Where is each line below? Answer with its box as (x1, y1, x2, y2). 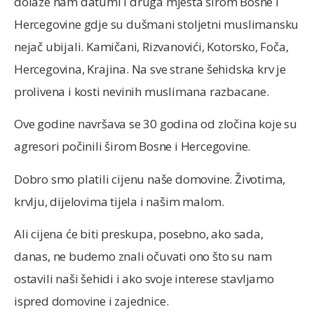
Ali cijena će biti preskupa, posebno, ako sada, (14, 226, 264, 243)
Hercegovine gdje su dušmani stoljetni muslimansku (14, 15, 299, 32)
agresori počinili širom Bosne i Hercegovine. (14, 138, 251, 155)
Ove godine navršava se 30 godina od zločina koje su (14, 116, 297, 132)
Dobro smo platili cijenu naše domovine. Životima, (14, 170, 286, 187)
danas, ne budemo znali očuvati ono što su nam (14, 248, 273, 265)
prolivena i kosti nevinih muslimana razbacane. (14, 83, 269, 100)
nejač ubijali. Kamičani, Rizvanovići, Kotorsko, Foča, (14, 38, 289, 55)
